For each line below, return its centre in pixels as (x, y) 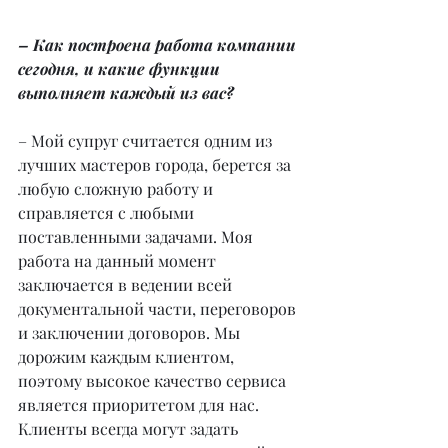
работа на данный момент (119, 260)
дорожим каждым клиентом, (128, 356)
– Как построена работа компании (159, 44)
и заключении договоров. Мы (131, 332)
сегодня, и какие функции (121, 68)
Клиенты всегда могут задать (130, 428)
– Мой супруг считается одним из (147, 140)
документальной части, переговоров (159, 308)
